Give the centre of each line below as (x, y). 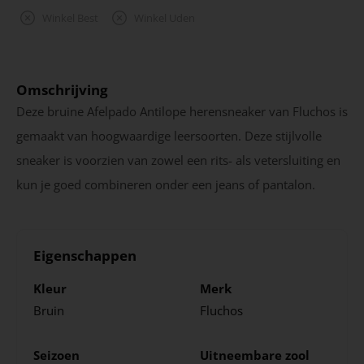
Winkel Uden (165, 18)
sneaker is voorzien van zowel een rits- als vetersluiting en (178, 160)
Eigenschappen (85, 255)
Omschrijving (62, 89)
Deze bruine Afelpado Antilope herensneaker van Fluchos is (182, 111)
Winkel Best (70, 18)
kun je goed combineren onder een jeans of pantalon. (166, 184)
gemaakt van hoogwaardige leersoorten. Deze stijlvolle (169, 135)
